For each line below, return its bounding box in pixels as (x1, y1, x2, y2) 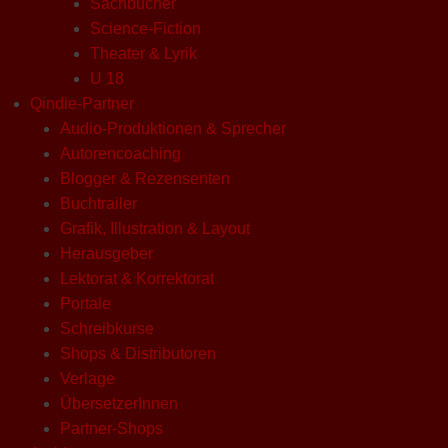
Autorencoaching (60, 144, 181, 162)
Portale (60, 294, 111, 312)
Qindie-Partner (30, 94, 134, 112)
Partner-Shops (60, 419, 163, 437)
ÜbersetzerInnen (60, 394, 178, 412)
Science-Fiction (90, 19, 201, 37)
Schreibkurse (60, 319, 154, 337)
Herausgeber (60, 244, 153, 262)
